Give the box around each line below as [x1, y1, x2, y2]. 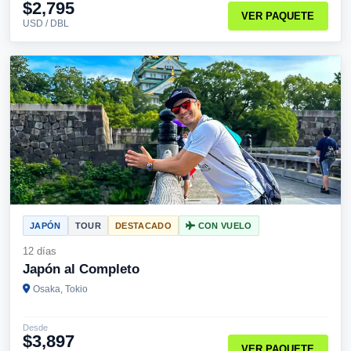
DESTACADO [114, 221, 172, 230]
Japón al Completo [23, 262, 139, 277]
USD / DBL [23, 19, 69, 28]
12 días [23, 245, 56, 257]
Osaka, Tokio [33, 284, 88, 295]
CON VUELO [195, 221, 252, 230]
